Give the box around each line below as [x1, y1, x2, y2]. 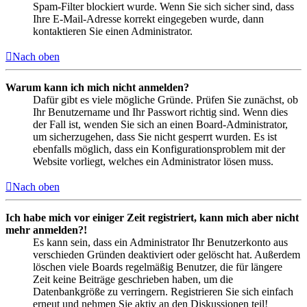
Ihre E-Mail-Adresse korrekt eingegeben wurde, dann [33, 13, 264, 25]
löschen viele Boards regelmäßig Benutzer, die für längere [33, 261, 282, 273]
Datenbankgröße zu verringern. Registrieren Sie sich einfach [33, 286, 293, 298]
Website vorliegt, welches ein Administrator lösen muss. [33, 156, 273, 168]
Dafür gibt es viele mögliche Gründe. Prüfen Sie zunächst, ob [33, 94, 298, 106]
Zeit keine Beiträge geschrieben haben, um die [33, 273, 233, 286]
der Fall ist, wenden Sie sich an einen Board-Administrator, [33, 119, 288, 131]
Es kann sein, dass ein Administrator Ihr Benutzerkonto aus [33, 236, 288, 249]
